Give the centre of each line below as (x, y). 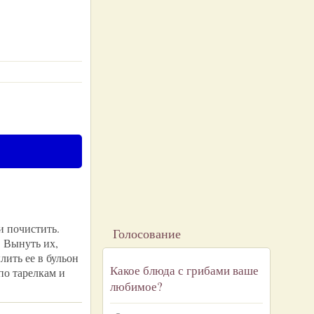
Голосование (147, 233)
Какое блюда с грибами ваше (184, 270)
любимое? (136, 286)
